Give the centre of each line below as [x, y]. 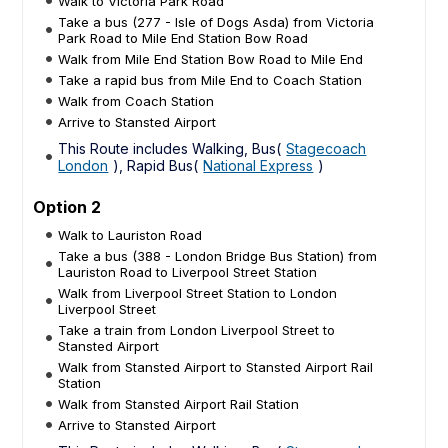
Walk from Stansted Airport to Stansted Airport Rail [216, 366]
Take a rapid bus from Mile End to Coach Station [210, 79]
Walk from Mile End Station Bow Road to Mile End [211, 58]
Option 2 [67, 206]
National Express [258, 165]
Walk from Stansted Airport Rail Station [179, 403]
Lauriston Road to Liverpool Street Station [188, 271]
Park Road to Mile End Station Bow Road [183, 37]
